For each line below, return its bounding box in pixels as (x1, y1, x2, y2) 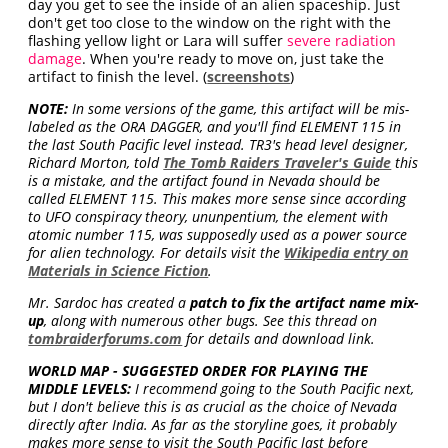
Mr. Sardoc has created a (28, 293, 191, 313)
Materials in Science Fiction (28, 261, 209, 281)
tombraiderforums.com (28, 329, 183, 349)
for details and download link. (182, 329, 376, 349)
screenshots (207, 67, 291, 87)
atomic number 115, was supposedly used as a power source (28, 225, 408, 245)
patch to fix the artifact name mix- (190, 293, 420, 313)
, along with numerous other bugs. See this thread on (44, 311, 378, 331)
